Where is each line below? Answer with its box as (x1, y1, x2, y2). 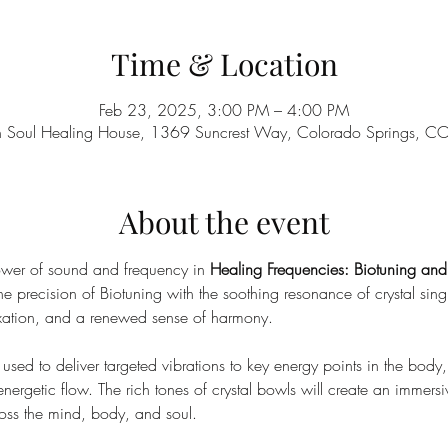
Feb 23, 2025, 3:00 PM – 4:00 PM (99, 99, 349, 121)
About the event (118, 202, 330, 242)
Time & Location (110, 44, 338, 84)
